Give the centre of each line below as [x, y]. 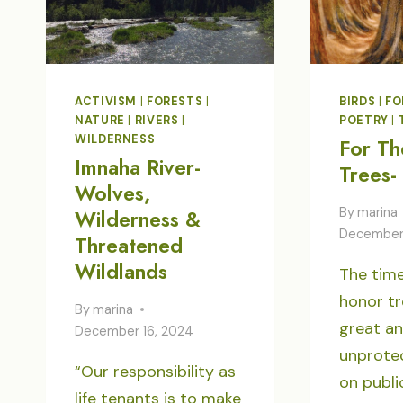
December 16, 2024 [134, 331]
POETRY [364, 121]
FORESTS [175, 102]
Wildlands [121, 272]
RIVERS [157, 121]
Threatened [129, 246]
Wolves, [112, 194]
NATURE [100, 121]
